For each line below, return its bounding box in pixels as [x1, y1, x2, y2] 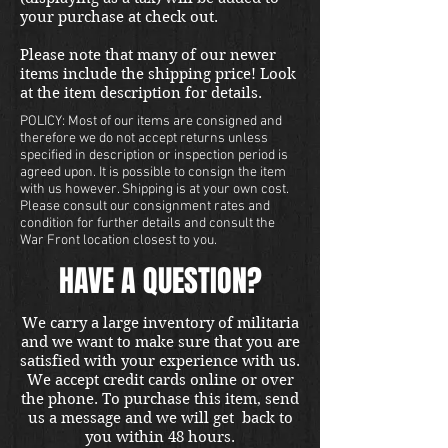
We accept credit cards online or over [26, 370, 294, 389]
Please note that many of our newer [20, 45, 276, 64]
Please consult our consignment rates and [20, 197, 270, 215]
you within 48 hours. [85, 427, 235, 446]
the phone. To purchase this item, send [21, 389, 299, 408]
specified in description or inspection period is [20, 146, 288, 164]
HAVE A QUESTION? [58, 258, 262, 303]
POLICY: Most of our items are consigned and [20, 112, 282, 130]
